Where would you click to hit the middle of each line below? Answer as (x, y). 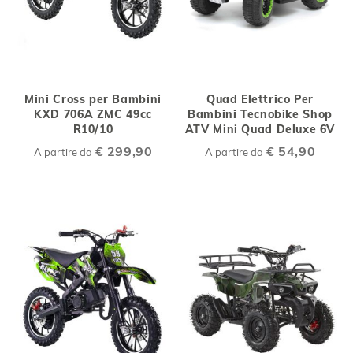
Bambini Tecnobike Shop (260, 114)
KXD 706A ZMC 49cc (93, 114)
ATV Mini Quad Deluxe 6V (260, 129)
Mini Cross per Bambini (93, 99)
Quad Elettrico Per (260, 99)
